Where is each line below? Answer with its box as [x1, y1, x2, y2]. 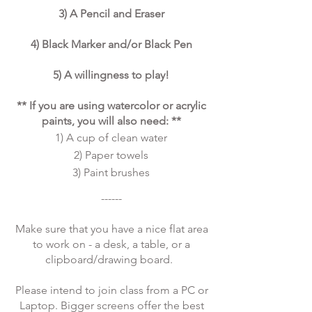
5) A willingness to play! [53, 68, 169, 81]
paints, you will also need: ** [41, 114, 181, 127]
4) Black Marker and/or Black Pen [30, 38, 192, 51]
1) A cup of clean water [55, 131, 167, 144]
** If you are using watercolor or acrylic [16, 99, 206, 112]
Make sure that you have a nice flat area [15, 222, 208, 235]
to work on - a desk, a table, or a [33, 237, 190, 251]
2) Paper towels [74, 148, 148, 162]
